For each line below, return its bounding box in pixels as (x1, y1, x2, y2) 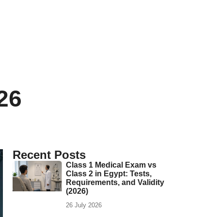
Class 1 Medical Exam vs (66, 161, 156, 169)
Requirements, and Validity (66, 178, 164, 186)
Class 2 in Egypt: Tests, (66, 170, 152, 178)
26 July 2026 (66, 201, 102, 209)
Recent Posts (13, 148, 86, 161)
